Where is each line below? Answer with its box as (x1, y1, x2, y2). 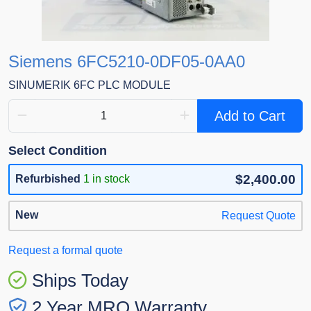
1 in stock (83, 173, 130, 185)
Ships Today (32, 270, 128, 292)
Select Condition (8, 144, 107, 158)
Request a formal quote (8, 244, 123, 257)
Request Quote (221, 210, 296, 222)
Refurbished (15, 173, 81, 185)
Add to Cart (215, 108, 285, 124)
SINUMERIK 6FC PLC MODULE (8, 79, 171, 92)
